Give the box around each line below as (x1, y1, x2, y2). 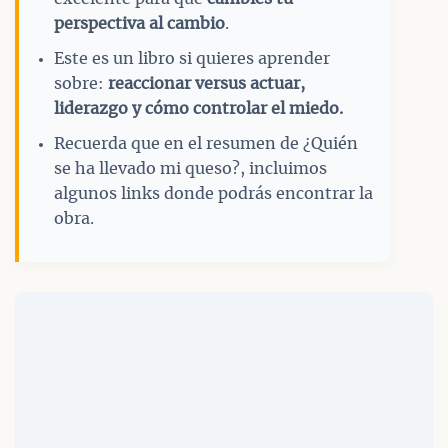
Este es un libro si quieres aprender (54, 51, 330, 67)
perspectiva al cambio (54, 16, 225, 32)
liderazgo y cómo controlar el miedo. (54, 101, 343, 117)
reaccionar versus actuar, (108, 76, 305, 92)
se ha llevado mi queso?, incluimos (54, 161, 327, 177)
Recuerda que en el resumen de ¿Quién (54, 136, 358, 152)
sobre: (54, 76, 108, 92)
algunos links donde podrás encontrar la (54, 186, 373, 202)
